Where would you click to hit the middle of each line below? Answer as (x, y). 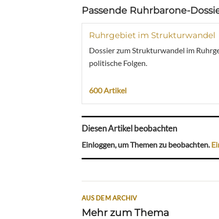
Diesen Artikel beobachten (129, 129)
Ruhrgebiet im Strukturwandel (152, 35)
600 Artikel (108, 90)
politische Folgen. (118, 63)
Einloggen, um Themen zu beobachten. (146, 144)
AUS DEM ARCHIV (109, 198)
